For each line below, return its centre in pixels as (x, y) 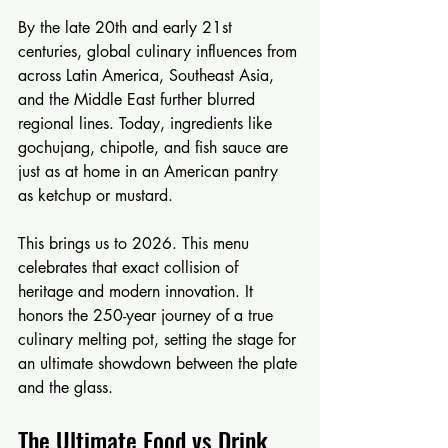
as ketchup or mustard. (95, 195)
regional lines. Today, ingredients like (147, 123)
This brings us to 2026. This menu (136, 243)
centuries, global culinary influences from (160, 51)
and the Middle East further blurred (139, 99)
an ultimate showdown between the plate (160, 363)
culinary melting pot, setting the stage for (159, 339)
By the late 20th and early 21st (127, 27)
